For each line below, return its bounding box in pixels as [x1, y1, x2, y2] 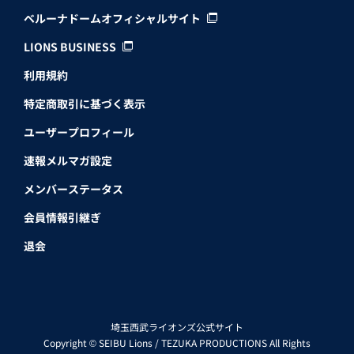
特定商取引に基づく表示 [24, 95, 145, 111]
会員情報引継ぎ [24, 209, 101, 225]
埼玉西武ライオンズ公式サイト [111, 319, 243, 333]
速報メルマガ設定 [24, 152, 112, 168]
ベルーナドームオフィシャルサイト [24, 9, 201, 26]
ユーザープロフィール [24, 123, 134, 140]
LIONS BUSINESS [24, 38, 116, 55]
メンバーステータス [24, 180, 123, 197]
